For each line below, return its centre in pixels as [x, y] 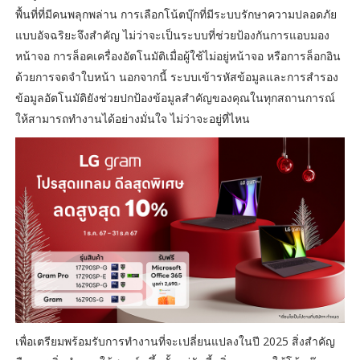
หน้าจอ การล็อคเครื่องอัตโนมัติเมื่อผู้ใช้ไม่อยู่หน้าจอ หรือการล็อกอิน [178, 56]
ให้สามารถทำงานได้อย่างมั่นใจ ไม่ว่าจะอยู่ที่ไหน [132, 119]
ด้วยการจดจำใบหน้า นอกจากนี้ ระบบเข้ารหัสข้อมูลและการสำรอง [176, 77]
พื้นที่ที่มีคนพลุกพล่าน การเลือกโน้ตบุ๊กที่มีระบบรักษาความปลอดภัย [176, 14]
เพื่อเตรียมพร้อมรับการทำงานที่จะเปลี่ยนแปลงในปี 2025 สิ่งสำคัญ [175, 341]
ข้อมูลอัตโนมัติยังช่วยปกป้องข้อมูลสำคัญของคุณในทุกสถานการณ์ [175, 98]
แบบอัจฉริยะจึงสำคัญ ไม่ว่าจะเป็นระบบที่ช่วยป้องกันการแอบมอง [172, 35]
